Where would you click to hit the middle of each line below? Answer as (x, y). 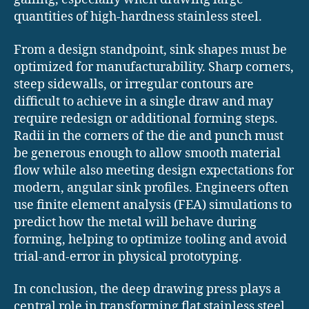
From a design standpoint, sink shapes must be (150, 50)
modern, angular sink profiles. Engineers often (151, 188)
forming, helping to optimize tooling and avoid (150, 239)
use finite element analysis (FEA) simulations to (153, 205)
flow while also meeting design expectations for (154, 170)
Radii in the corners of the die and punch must (149, 136)
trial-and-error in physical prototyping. (128, 257)
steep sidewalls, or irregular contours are (134, 84)
